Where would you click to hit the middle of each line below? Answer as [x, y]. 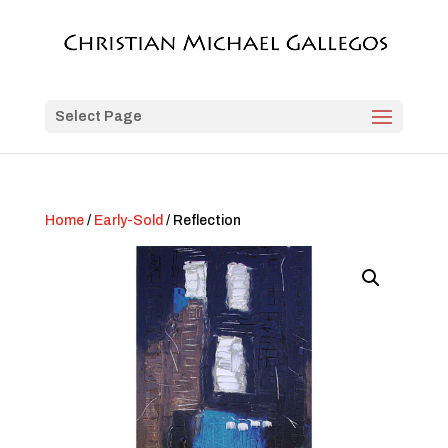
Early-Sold [128, 220]
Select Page [98, 116]
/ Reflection [201, 220]
